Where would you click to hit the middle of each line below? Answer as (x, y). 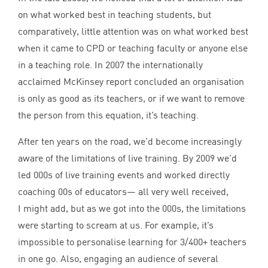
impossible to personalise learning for (99, 242)
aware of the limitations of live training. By (107, 158)
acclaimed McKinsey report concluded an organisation (131, 81)
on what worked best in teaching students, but (115, 14)
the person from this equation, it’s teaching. (109, 115)
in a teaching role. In (62, 65)
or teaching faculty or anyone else (176, 48)
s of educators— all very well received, (148, 191)
